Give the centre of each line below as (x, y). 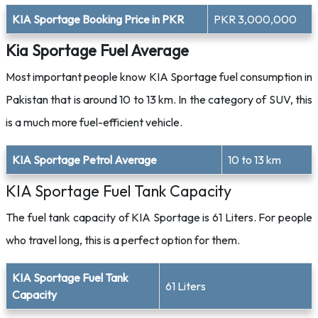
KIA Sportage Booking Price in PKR (98, 19)
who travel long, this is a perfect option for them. (123, 240)
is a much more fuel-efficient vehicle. (94, 122)
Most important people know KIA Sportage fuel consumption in (159, 77)
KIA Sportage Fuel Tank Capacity (119, 191)
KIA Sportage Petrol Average (84, 160)
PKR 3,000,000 (255, 19)
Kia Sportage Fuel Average (97, 50)
